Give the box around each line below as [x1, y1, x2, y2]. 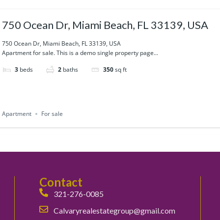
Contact [39, 174, 82, 189]
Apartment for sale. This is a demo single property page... [2, 49, 158, 57]
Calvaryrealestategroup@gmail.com [54, 205, 175, 215]
